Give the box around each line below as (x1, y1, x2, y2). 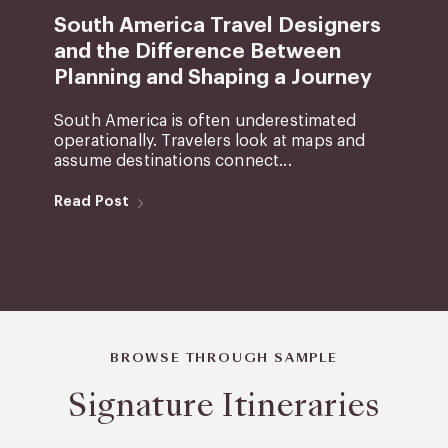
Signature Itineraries (68, 383, 380, 428)
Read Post (53, 194, 130, 209)
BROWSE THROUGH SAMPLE (110, 350, 338, 367)
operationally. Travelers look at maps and (53, 133, 366, 150)
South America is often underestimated (53, 113, 356, 130)
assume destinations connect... (53, 153, 292, 170)
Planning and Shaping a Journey (53, 67, 372, 89)
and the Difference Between (53, 41, 341, 63)
